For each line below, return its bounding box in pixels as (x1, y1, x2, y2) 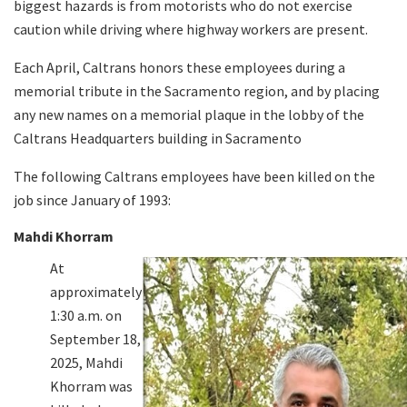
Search (33, 40, 74, 59)
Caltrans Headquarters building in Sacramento (14, 128, 302, 147)
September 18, (50, 329, 141, 348)
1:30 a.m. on (50, 305, 122, 324)
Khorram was (50, 376, 133, 395)
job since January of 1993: (14, 190, 171, 209)
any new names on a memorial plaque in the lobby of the (14, 104, 364, 124)
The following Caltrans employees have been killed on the (14, 166, 375, 185)
